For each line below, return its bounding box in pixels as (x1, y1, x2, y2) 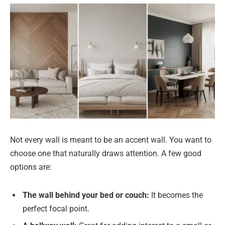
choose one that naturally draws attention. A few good (10, 149, 201, 159)
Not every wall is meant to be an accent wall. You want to (10, 135, 211, 145)
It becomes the (149, 190, 203, 200)
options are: (10, 162, 52, 172)
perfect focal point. (23, 204, 89, 214)
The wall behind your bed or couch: (23, 190, 149, 200)
